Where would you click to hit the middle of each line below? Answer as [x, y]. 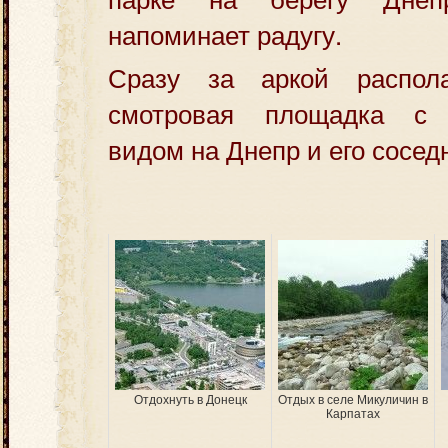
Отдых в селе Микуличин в [353, 400]
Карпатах [353, 414]
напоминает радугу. [225, 33]
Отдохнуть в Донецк [190, 400]
